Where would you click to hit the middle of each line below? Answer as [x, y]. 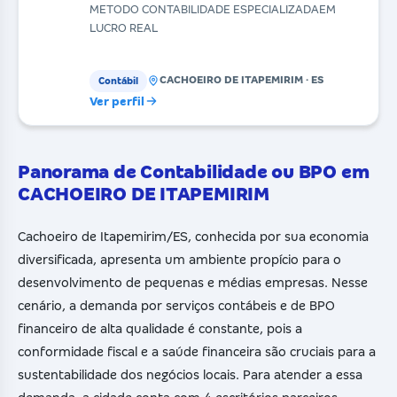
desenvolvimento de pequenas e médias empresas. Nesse [193, 282]
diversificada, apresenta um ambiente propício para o [179, 259]
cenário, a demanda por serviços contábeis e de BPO [176, 305]
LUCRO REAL [124, 27]
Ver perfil [117, 101]
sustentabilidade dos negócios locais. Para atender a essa [190, 374]
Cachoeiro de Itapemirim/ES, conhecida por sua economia [193, 236]
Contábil [118, 80]
